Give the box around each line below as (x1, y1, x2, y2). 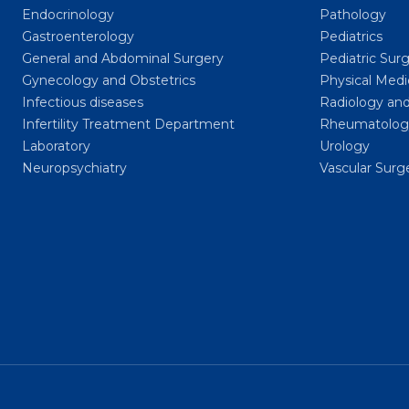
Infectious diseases (22, 94, 147, 110)
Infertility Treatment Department (22, 116, 235, 132)
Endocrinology (22, 6, 114, 23)
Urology (319, 138, 370, 154)
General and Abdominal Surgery (22, 50, 224, 67)
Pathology (319, 6, 386, 23)
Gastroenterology (22, 28, 134, 45)
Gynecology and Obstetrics (22, 72, 195, 89)
